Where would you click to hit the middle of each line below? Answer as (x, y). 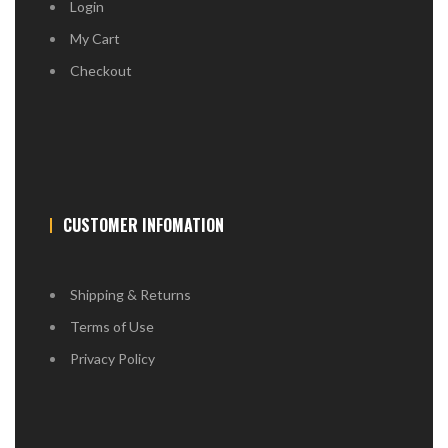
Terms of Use (112, 327)
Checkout (101, 71)
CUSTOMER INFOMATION (143, 224)
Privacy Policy (112, 359)
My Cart (95, 39)
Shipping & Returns (130, 295)
